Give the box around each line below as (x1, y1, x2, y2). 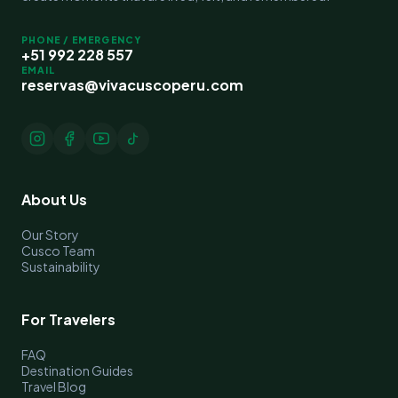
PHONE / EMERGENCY (21, 34, 141, 46)
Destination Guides (21, 362, 133, 379)
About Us (21, 190, 87, 210)
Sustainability (21, 259, 100, 275)
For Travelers (21, 310, 115, 330)
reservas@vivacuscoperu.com (21, 76, 243, 95)
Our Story (21, 227, 79, 243)
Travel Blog (21, 378, 86, 395)
